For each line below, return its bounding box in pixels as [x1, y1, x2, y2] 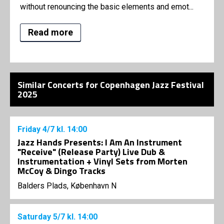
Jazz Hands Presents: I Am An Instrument [17, 135, 182, 149]
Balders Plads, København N [17, 181, 116, 191]
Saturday [17, 212, 53, 222]
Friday [17, 124, 42, 134]
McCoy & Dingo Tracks [17, 164, 105, 178]
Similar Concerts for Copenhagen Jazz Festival [17, 78, 204, 92]
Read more [28, 27, 73, 38]
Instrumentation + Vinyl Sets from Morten [17, 154, 187, 168]
